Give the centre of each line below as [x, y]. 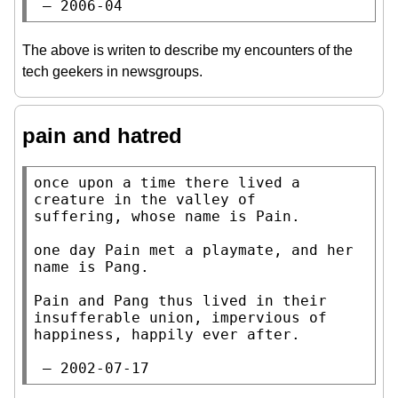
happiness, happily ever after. [167, 334]
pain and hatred [102, 135]
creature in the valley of [145, 199]
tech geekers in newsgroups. [112, 71]
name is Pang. [92, 267]
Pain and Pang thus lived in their [180, 300]
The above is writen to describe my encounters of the [187, 50]
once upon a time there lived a [167, 182]
